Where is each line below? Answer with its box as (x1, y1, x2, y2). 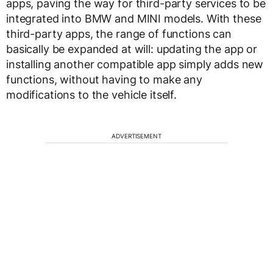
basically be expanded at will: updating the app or (6, 43, 257, 56)
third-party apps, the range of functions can (6, 27, 232, 41)
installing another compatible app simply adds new (6, 58, 264, 71)
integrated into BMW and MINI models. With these (6, 12, 261, 26)
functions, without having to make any (6, 73, 202, 87)
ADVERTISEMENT (112, 132, 161, 140)
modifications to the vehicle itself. (6, 88, 177, 102)
